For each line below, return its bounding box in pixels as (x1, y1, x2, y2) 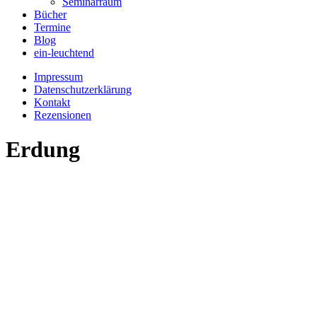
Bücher (34, 8, 67, 21)
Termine (34, 21, 71, 33)
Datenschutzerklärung (34, 83, 132, 96)
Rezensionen (34, 109, 91, 121)
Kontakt (34, 96, 70, 108)
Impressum (34, 71, 83, 83)
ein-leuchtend (34, 47, 94, 59)
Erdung (6, 137, 80, 163)
